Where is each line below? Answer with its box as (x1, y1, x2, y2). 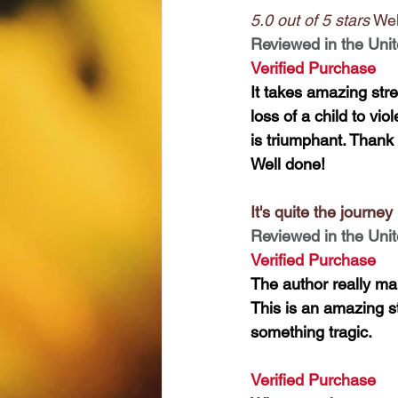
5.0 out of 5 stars (251, 11, 370, 29)
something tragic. (251, 322, 372, 341)
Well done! (251, 155, 325, 173)
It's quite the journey (251, 203, 393, 221)
